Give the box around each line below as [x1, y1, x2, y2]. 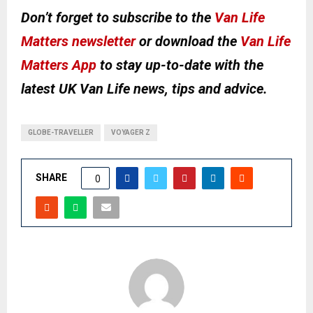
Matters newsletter [21, 33, 136, 50]
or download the [136, 33, 240, 50]
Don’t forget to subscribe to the [21, 9, 214, 27]
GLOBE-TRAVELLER [28, 129, 94, 137]
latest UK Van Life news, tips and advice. [21, 80, 268, 98]
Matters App [21, 57, 96, 74]
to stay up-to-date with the [96, 57, 263, 74]
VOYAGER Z [111, 129, 150, 137]
